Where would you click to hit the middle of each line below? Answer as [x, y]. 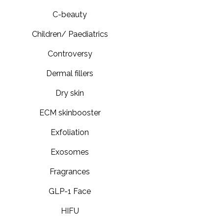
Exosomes [70, 152]
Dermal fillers [70, 73]
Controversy [70, 54]
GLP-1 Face [70, 191]
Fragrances [70, 171]
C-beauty [70, 14]
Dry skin [70, 93]
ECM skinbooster [70, 112]
